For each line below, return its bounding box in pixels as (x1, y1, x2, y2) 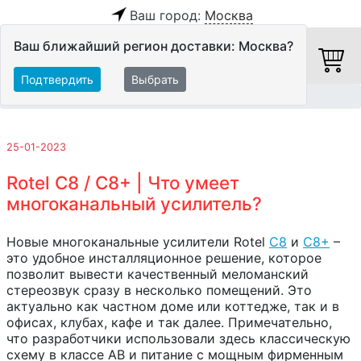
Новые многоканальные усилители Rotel (6, 234, 269, 251)
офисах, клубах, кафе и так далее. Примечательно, (6, 314, 332, 331)
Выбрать (131, 73, 179, 86)
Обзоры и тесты (60, 90, 144, 103)
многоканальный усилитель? (6, 193, 262, 215)
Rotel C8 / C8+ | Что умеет (6, 172, 239, 194)
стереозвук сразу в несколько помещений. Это (6, 282, 312, 299)
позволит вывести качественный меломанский (6, 266, 309, 283)
